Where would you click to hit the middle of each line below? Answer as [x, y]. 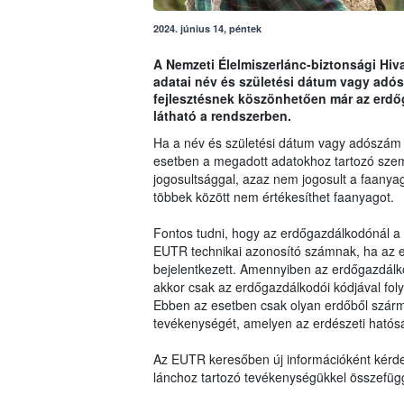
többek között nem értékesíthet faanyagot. [275, 197]
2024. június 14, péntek [207, 29]
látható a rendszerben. [222, 116]
